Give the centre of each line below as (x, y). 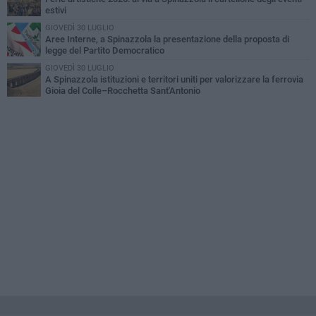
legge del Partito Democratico (105, 51)
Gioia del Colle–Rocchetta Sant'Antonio (123, 91)
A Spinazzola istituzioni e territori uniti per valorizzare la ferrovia (174, 80)
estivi (56, 11)
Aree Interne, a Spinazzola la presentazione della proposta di (167, 39)
